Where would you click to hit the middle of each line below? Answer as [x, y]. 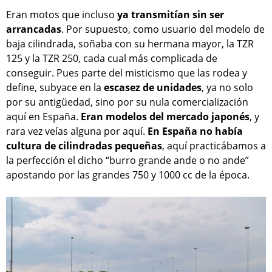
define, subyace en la [55, 88]
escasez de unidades [153, 88]
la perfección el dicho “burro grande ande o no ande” [127, 161]
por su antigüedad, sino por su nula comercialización [127, 102]
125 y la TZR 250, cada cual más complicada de [112, 59]
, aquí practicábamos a [214, 146]
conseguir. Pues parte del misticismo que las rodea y [127, 73]
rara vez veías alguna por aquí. [77, 131]
